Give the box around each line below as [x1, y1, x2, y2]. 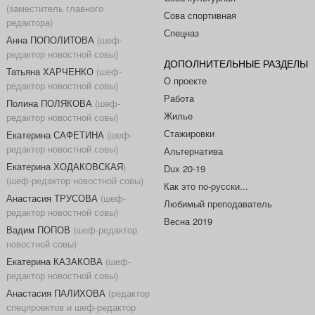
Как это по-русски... [163, 179, 248, 193]
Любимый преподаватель [163, 197, 272, 211]
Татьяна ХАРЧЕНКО [6, 65, 94, 79]
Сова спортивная [163, 8, 236, 22]
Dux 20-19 [163, 162, 205, 176]
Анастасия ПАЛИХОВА [6, 286, 105, 300]
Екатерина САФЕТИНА [6, 128, 104, 142]
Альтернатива [163, 144, 223, 158]
